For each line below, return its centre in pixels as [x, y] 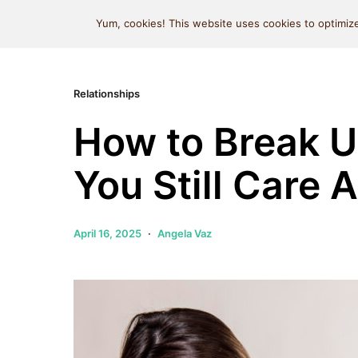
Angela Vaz [185, 233]
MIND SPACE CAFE [167, 23]
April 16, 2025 [107, 233]
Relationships [107, 93]
